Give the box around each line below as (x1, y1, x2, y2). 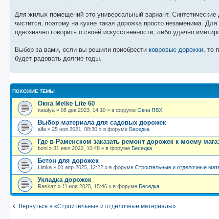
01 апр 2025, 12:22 (58, 164, 103, 170)
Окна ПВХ (137, 107, 162, 113)
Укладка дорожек (38, 175, 91, 183)
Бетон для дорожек (38, 156, 99, 164)
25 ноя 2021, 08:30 (52, 126, 97, 132)
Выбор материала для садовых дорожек (38, 118, 166, 126)
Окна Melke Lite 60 (38, 99, 95, 107)
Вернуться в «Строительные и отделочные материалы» (19, 202, 176, 210)
